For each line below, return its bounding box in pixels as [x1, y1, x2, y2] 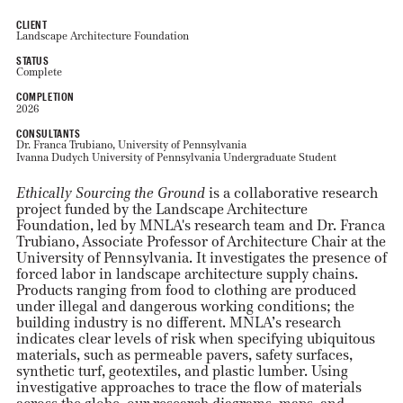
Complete [15, 65, 62, 79]
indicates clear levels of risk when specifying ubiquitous [15, 329, 375, 347]
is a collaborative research [208, 184, 378, 201]
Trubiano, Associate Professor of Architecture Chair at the [15, 232, 386, 250]
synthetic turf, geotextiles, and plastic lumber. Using [15, 362, 348, 380]
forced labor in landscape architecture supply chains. [15, 264, 358, 282]
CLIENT [15, 14, 48, 31]
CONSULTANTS [15, 122, 81, 140]
